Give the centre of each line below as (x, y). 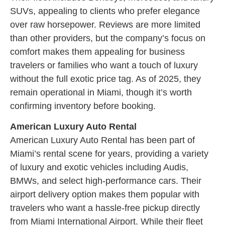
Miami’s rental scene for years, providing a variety (109, 154)
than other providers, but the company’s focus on (108, 38)
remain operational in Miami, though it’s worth (101, 92)
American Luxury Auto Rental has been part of (102, 140)
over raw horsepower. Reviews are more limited (105, 24)
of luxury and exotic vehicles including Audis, (99, 167)
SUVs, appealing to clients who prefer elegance (105, 11)
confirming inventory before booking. (83, 106)
